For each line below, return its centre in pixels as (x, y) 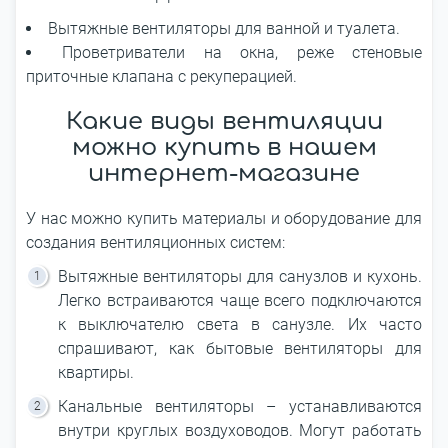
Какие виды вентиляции (224, 121)
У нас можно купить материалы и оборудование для (224, 218)
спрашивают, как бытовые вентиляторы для (240, 348)
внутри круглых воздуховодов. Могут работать (240, 430)
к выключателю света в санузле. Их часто (240, 324)
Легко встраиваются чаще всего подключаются (240, 300)
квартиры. (98, 372)
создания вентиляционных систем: (155, 242)
